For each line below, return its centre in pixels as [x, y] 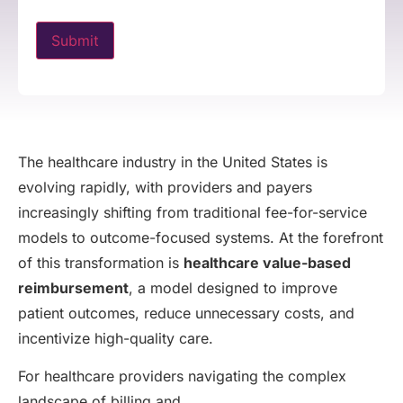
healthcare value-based [267, 263]
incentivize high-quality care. [116, 338]
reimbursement [73, 288]
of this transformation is [101, 263]
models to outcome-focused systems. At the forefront [201, 237]
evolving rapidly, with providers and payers [165, 187]
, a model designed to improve [233, 288]
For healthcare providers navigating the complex [182, 376]
